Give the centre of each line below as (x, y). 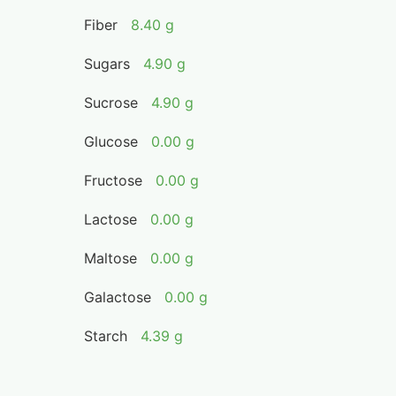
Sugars (107, 64)
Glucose (111, 141)
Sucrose (111, 103)
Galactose (118, 297)
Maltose (111, 258)
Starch (106, 336)
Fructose (114, 180)
